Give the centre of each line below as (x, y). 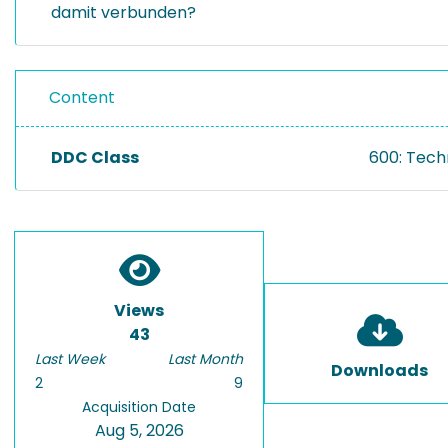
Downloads (379, 370)
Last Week (70, 359)
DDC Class (95, 157)
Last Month (205, 359)
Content (82, 97)
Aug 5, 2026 (139, 430)
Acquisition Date (139, 407)
